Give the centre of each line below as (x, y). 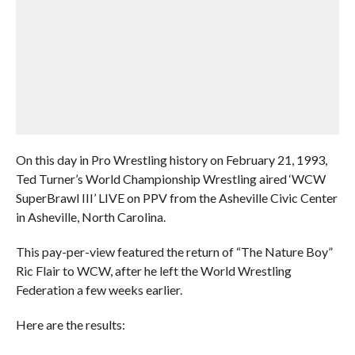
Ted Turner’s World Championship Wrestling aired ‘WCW (170, 179)
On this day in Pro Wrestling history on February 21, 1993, (171, 160)
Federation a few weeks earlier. (99, 290)
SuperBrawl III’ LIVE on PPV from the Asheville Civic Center (176, 198)
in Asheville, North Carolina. (90, 217)
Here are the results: (70, 324)
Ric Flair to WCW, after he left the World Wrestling (153, 271)
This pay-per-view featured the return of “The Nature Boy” (174, 252)
